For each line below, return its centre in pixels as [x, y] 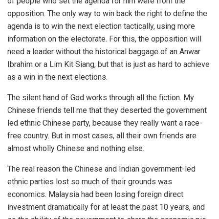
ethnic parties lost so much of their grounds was [90, 182]
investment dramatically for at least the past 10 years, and [106, 207]
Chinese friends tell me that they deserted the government [107, 110]
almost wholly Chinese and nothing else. [76, 148]
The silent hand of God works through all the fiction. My [101, 98]
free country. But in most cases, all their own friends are [102, 136]
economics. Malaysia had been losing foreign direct [95, 194]
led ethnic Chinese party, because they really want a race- [105, 123]
